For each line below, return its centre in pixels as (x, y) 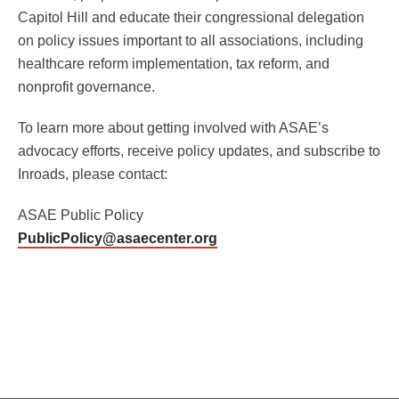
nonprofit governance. (86, 87)
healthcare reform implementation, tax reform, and (174, 64)
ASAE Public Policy (81, 216)
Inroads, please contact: (93, 175)
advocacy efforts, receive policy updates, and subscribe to (199, 151)
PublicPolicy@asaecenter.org (118, 239)
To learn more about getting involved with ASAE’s (173, 128)
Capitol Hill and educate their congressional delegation (191, 18)
